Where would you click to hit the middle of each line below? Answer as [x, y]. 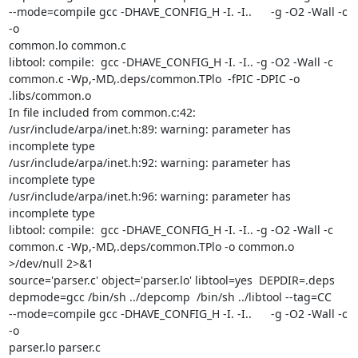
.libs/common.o [50, 95]
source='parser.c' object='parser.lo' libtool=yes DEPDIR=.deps [171, 280]
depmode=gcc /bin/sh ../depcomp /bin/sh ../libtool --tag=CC [170, 297]
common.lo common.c [67, 45]
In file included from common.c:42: [102, 112]
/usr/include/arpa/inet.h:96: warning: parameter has [149, 196]
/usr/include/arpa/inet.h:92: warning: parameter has [149, 163]
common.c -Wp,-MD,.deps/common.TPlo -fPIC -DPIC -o [154, 79]
